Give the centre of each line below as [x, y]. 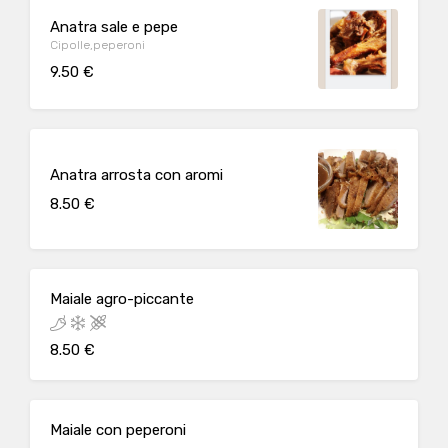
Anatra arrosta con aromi [136, 174]
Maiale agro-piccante [122, 299]
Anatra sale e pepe [114, 26]
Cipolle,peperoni [97, 44]
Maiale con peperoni [118, 430]
